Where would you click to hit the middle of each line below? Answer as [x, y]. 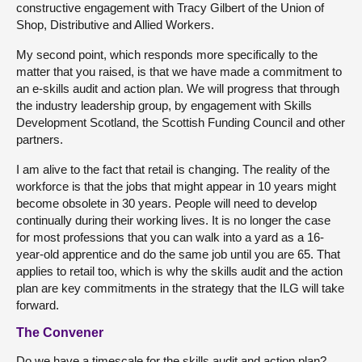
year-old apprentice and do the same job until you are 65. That [178, 254]
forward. [38, 305]
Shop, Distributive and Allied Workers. [115, 25]
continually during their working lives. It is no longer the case [173, 220]
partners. [40, 139]
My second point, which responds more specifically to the [167, 55]
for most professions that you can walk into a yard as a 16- [170, 237]
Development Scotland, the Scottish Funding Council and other [181, 122]
